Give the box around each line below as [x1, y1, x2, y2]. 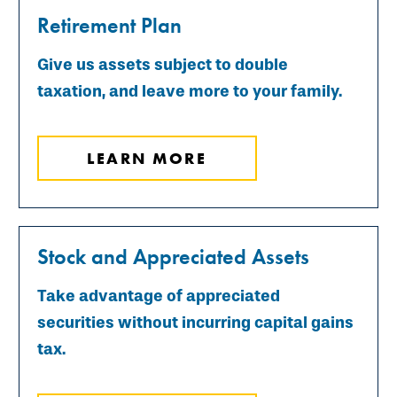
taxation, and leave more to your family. [37, 81, 342, 101]
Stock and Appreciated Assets [37, 242, 309, 270]
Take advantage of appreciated [37, 285, 280, 306]
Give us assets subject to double [37, 54, 288, 74]
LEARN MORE [87, 147, 207, 168]
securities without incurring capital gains [37, 312, 354, 332]
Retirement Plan [37, 11, 182, 39]
